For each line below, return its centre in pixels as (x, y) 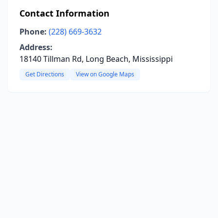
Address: (36, 47)
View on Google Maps (105, 74)
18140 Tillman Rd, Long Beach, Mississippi (96, 59)
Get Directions (45, 74)
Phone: (33, 32)
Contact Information (64, 13)
